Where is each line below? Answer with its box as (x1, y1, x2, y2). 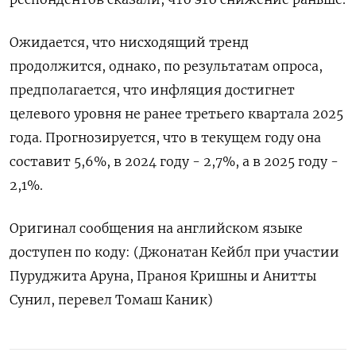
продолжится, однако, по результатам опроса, (10, 57, 323, 74)
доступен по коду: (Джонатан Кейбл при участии (10, 243, 339, 260)
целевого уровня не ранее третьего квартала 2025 (10, 105, 343, 122)
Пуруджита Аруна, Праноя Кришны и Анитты (10, 267, 316, 284)
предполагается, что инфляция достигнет (10, 81, 295, 98)
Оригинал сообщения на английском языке (10, 219, 303, 236)
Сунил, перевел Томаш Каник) (10, 291, 213, 308)
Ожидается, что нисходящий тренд (10, 33, 249, 50)
